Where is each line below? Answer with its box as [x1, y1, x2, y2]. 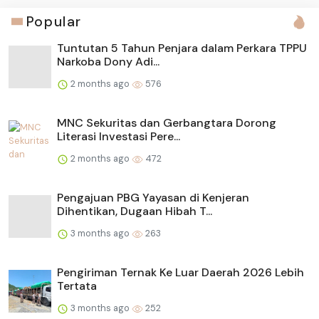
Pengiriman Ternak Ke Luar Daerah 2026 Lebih [57, 264, 304, 280]
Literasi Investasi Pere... [57, 128, 180, 144]
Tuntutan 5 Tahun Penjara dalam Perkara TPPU [57, 40, 307, 56]
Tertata [57, 278, 97, 293]
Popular [26, 12, 82, 31]
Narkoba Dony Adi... [57, 53, 159, 69]
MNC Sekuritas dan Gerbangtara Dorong [57, 115, 276, 130]
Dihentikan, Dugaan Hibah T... [57, 203, 212, 219]
